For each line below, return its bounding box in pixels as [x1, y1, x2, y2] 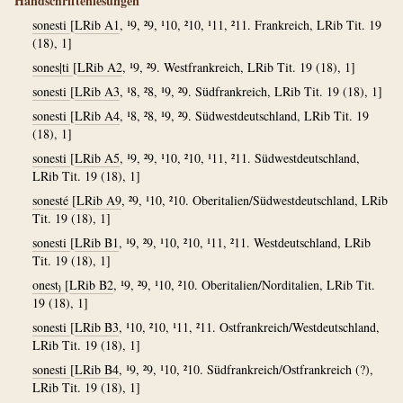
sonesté [32, 192, 72, 209]
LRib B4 [75, 361, 119, 378]
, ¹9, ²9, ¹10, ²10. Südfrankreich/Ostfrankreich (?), [119, 361, 373, 378]
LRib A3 [75, 83, 120, 100]
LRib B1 [75, 234, 119, 251]
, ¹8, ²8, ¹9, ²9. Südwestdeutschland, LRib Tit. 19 [120, 107, 369, 124]
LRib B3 [75, 318, 119, 336]
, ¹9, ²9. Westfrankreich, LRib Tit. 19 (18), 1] [122, 58, 355, 76]
